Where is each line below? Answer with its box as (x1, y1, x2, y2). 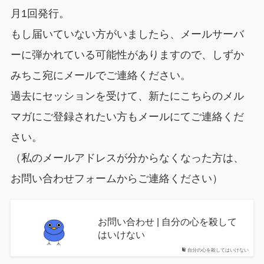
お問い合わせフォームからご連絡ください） (10, 173, 223, 185)
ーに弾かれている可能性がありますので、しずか (10, 49, 244, 61)
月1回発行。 (10, 8, 70, 20)
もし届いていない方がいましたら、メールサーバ (10, 28, 244, 41)
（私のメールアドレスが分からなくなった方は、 (10, 152, 244, 164)
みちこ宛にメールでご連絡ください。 (10, 70, 191, 82)
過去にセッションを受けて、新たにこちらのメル (10, 90, 244, 103)
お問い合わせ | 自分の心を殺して (97, 216, 237, 227)
